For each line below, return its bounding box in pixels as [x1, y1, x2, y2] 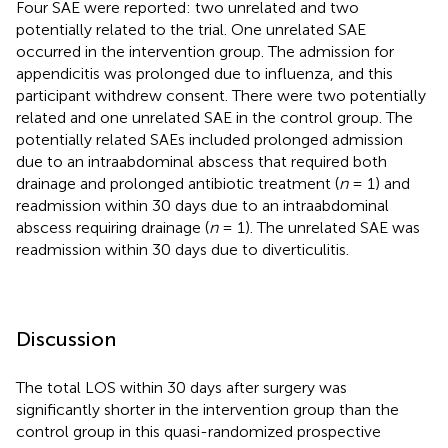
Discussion [16, 326, 116, 351]
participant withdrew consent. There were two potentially [16, 85, 426, 105]
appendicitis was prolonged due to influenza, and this [16, 63, 393, 83]
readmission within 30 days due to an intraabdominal [16, 195, 389, 215]
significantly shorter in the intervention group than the [16, 399, 399, 419]
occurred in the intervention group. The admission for [16, 41, 394, 61]
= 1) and [348, 173, 410, 193]
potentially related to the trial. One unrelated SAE [16, 19, 366, 39]
